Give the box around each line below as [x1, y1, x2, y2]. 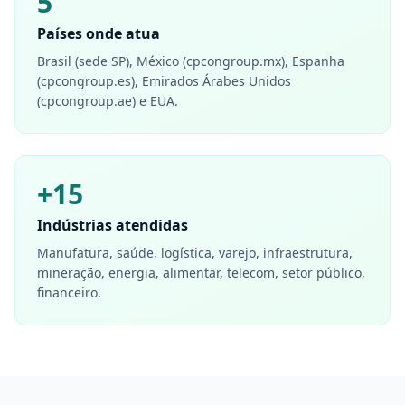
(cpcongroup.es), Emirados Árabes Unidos [37, 72, 291, 89]
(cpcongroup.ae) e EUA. [37, 92, 178, 109]
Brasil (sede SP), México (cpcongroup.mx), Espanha [37, 52, 344, 70]
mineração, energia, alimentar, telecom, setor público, [37, 264, 365, 281]
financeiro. [37, 284, 101, 301]
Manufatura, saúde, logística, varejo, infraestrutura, [37, 244, 353, 261]
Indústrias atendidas [37, 215, 188, 235]
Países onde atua [37, 24, 160, 43]
